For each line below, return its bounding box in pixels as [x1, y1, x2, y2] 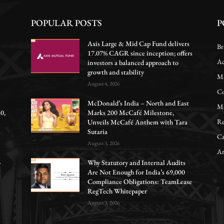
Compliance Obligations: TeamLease [87, 177, 192, 186]
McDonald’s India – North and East [87, 98, 189, 107]
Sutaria [87, 127, 108, 136]
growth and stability [87, 67, 144, 76]
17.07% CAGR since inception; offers [87, 48, 193, 57]
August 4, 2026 [87, 80, 120, 87]
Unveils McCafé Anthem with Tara [87, 117, 188, 126]
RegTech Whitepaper [87, 186, 147, 195]
